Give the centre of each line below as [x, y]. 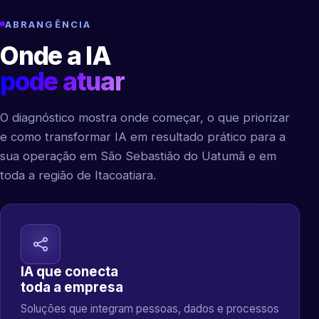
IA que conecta [69, 271]
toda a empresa [72, 287]
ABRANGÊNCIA [48, 24]
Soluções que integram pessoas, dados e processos [150, 308]
